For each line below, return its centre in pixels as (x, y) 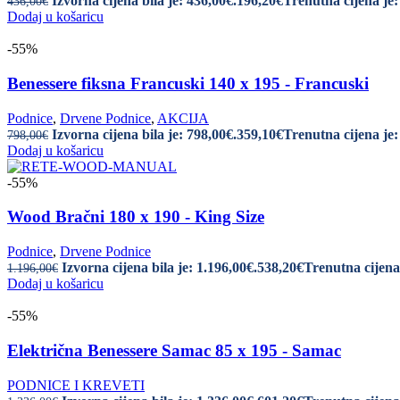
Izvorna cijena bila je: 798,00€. (144, 134)
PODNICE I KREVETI (76, 385)
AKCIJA (183, 118)
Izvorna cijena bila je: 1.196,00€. (159, 268)
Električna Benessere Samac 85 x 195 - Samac (174, 350)
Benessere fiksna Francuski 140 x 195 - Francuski (188, 83)
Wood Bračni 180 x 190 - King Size (136, 217)
